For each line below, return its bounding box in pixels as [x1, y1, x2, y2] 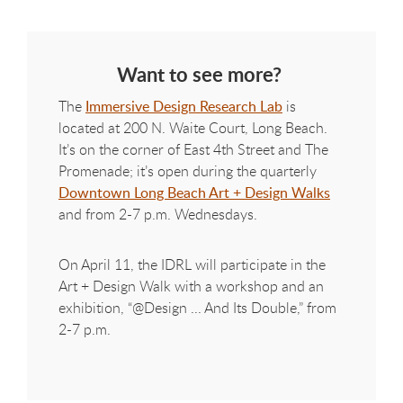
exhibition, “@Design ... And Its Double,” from [58, 297, 336, 318]
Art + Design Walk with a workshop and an [58, 275, 324, 296]
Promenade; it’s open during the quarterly [58, 160, 317, 181]
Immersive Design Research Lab [85, 95, 282, 116]
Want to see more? [117, 60, 286, 89]
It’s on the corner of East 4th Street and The [58, 139, 328, 159]
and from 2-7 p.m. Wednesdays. [58, 203, 264, 224]
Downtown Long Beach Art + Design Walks [58, 182, 330, 202]
